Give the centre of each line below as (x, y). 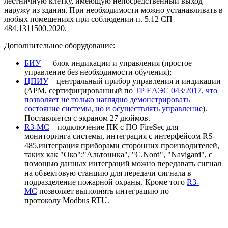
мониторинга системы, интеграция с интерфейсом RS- (120, 136)
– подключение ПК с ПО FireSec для (114, 127)
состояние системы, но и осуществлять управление (113, 108)
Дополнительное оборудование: (60, 45)
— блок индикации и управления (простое (116, 63)
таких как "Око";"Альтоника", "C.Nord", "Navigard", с (118, 154)
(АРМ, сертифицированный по (79, 90)
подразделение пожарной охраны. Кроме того (106, 182)
